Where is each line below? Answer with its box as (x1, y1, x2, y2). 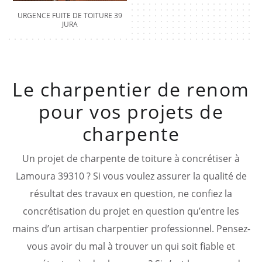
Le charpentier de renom (12, 76, 250, 102)
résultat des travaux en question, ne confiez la (30, 187, 232, 200)
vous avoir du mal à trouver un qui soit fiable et (27, 239, 235, 253)
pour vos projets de (38, 98, 224, 124)
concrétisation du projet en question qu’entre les (23, 204, 239, 218)
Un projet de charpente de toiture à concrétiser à (22, 151, 240, 165)
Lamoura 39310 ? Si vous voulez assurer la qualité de (15, 169, 247, 182)
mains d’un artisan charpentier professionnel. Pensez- (12, 222, 250, 235)
